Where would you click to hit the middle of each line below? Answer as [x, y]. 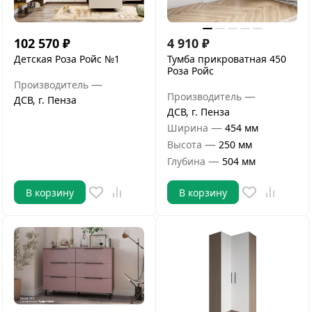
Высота [185, 144]
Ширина [188, 127]
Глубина [186, 161]
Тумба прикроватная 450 [227, 59]
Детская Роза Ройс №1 [67, 59]
